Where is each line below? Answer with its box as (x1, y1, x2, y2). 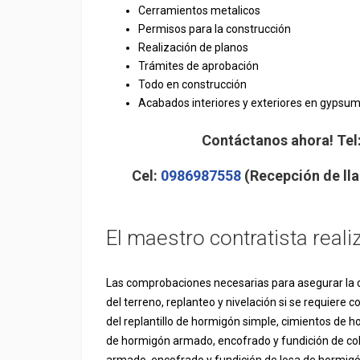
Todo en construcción (138, 78, 247, 91)
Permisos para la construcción (138, 22, 291, 35)
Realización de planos (138, 41, 248, 54)
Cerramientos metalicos (138, 4, 260, 17)
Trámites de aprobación (138, 59, 259, 72)
